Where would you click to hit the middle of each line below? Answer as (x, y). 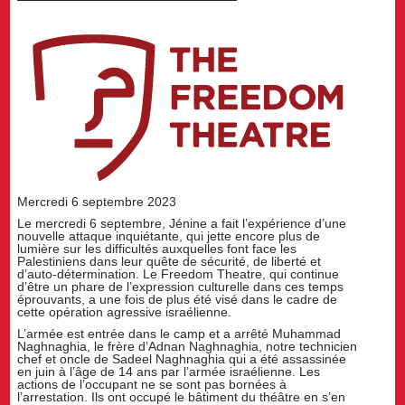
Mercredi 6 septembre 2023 (97, 201)
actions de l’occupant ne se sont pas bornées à (152, 384)
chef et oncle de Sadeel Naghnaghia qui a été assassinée (182, 358)
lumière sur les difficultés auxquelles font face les (157, 248)
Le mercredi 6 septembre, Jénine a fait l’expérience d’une (182, 223)
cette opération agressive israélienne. (125, 311)
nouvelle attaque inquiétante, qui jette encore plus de (169, 235)
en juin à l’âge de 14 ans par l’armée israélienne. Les (169, 371)
